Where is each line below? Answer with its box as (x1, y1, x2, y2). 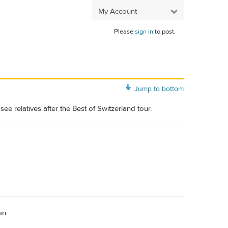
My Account (98, 6, 137, 16)
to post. (153, 27, 176, 36)
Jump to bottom (134, 84, 184, 94)
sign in (135, 27, 153, 36)
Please (114, 27, 135, 36)
